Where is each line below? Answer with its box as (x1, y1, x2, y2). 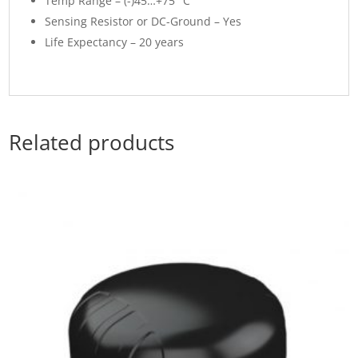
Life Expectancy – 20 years (45, 34, 185, 50)
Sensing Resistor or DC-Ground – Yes (45, 14, 242, 30)
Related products (9, 128, 175, 157)
